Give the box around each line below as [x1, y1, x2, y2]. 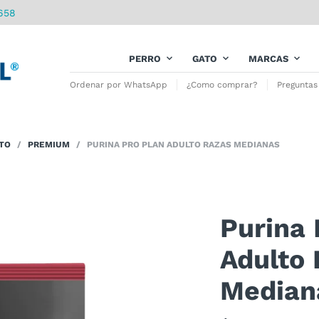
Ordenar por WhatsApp [70, 80, 167, 90]
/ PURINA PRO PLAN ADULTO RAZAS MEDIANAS [70, 140, 280, 150]
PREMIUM [28, 140, 70, 150]
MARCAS [249, 53, 288, 64]
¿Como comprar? [187, 80, 258, 90]
